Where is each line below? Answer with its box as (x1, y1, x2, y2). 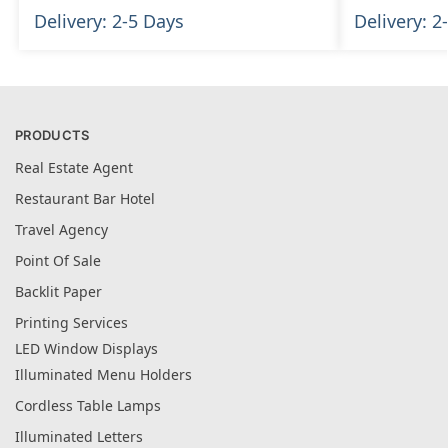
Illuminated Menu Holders (15, 365, 192, 385)
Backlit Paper (15, 282, 102, 302)
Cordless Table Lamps (15, 396, 161, 416)
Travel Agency (15, 220, 108, 240)
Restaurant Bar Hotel (15, 189, 155, 209)
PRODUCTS (15, 126, 90, 143)
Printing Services (15, 313, 128, 333)
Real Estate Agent (15, 158, 133, 178)
